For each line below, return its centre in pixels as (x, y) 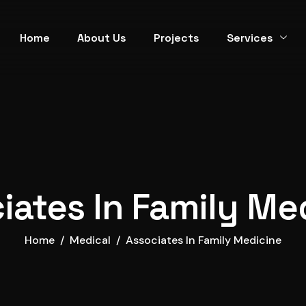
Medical (90, 240)
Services (250, 38)
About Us (101, 38)
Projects (176, 38)
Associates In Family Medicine (204, 240)
